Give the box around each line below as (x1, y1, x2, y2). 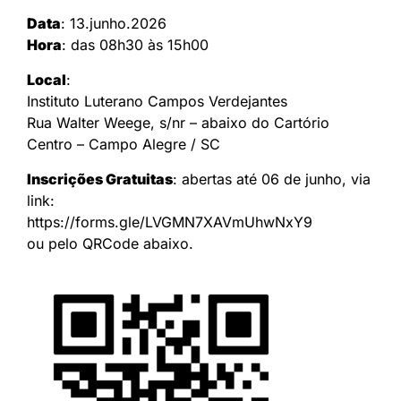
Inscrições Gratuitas (27, 170, 173, 189)
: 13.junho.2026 (61, 14, 166, 33)
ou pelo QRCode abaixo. (27, 235, 193, 253)
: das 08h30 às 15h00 (62, 36, 209, 55)
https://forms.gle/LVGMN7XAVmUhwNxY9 (27, 213, 312, 232)
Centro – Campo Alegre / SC (27, 135, 220, 154)
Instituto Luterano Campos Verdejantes (27, 92, 287, 111)
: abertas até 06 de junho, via (173, 170, 371, 189)
